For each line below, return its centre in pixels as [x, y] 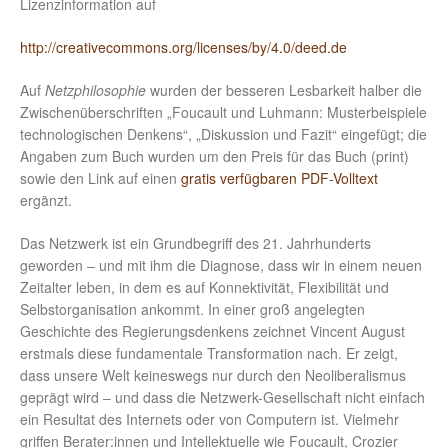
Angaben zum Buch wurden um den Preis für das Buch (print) [214, 156]
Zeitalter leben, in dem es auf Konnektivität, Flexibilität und [204, 287]
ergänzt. [46, 200]
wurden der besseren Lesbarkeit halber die [284, 90]
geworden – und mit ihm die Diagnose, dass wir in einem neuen [221, 265]
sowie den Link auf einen [100, 178]
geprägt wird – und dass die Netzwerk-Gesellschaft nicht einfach [222, 397]
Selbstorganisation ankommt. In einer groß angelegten [192, 309]
